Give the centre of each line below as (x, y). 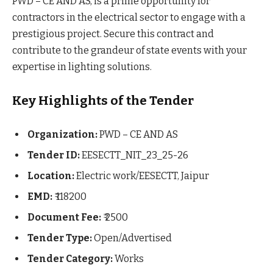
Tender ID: (54, 155)
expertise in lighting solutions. (82, 66)
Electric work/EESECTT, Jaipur (142, 175)
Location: (51, 175)
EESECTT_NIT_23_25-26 (134, 155)
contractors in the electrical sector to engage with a (129, 17)
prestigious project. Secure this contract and (113, 34)
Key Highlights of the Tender (103, 101)
